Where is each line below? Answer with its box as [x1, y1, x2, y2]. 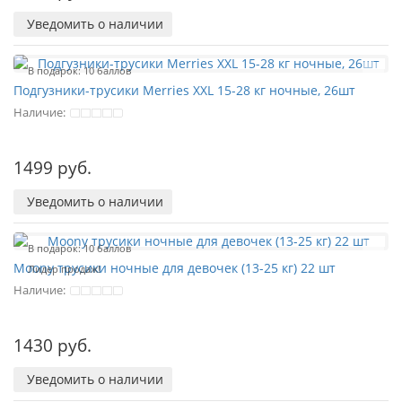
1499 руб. [13, 156, 92, 179]
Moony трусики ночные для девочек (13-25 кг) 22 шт [13, 259, 336, 276]
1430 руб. [13, 334, 92, 357]
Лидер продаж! [28, 262, 100, 275]
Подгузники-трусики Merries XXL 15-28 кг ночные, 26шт [13, 82, 355, 99]
